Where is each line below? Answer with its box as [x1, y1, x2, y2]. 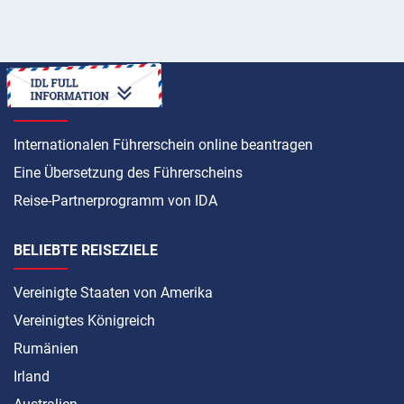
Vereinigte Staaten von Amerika [14, 283, 213, 301]
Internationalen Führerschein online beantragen [14, 135, 313, 153]
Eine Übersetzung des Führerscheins [14, 163, 243, 181]
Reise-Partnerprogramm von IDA [14, 191, 217, 209]
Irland [14, 367, 50, 385]
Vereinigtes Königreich [14, 311, 155, 329]
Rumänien [14, 339, 78, 357]
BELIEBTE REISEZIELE [14, 241, 158, 259]
